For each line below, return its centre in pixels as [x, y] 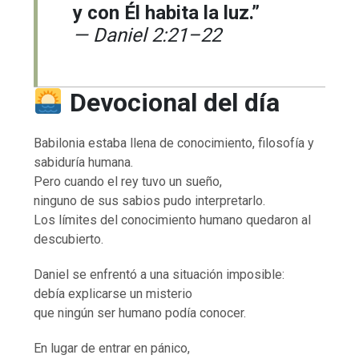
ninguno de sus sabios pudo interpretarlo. [150, 200]
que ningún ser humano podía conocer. [140, 313]
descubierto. [69, 239]
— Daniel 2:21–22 [147, 35]
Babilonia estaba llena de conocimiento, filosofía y [174, 143]
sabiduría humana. [84, 162]
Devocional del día [174, 102]
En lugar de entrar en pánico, [112, 348]
